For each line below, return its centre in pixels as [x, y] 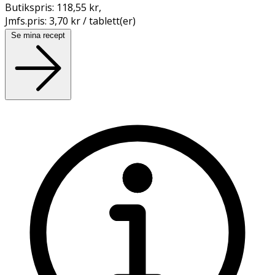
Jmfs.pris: [27, 21]
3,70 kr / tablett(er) [92, 21]
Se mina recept [38, 35]
